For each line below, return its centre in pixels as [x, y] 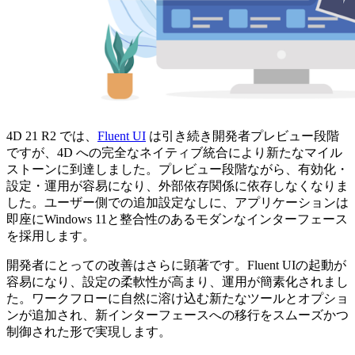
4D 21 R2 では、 [52, 136]
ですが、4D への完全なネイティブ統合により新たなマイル [174, 152]
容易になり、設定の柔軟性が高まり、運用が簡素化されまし [177, 281]
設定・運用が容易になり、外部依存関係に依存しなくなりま [177, 185]
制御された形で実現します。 [89, 331]
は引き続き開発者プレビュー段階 [242, 136]
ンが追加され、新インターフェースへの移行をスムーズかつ [177, 315]
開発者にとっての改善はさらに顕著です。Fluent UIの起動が [176, 265]
